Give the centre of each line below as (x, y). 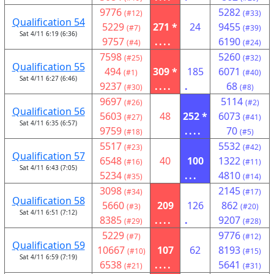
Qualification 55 (48, 67)
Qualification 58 (48, 201)
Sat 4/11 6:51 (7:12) (48, 212)
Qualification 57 (48, 156)
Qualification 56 (48, 111)
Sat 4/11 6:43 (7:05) (48, 168)
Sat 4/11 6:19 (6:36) (48, 34)
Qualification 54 (48, 22)
